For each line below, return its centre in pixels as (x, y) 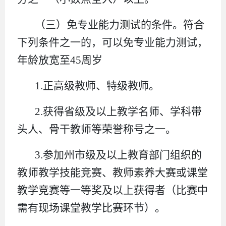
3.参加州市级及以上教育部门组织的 (119, 155)
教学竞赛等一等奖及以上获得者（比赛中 (112, 190)
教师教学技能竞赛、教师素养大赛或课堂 (112, 172)
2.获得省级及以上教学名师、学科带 (119, 111)
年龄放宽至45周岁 (60, 60)
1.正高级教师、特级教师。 (97, 86)
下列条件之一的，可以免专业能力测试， (112, 42)
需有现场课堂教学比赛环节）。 (91, 208)
